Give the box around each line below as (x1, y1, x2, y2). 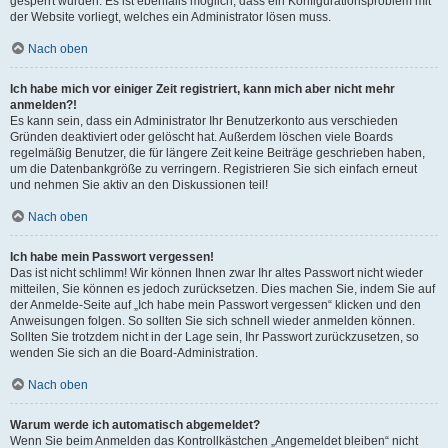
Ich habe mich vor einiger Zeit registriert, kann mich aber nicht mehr (10, 82, 395, 96)
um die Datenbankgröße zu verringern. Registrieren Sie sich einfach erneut (10, 162, 417, 176)
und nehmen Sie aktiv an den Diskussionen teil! (10, 178, 268, 192)
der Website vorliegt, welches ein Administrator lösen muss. (10, 10, 331, 24)
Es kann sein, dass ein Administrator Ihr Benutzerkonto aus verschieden (10, 114, 398, 128)
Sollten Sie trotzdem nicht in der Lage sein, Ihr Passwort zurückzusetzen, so (10, 330, 419, 344)
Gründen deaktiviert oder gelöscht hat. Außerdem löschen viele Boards (10, 130, 393, 144)
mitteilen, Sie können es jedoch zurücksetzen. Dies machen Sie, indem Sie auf (10, 282, 435, 296)
